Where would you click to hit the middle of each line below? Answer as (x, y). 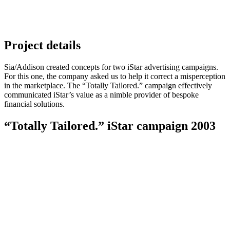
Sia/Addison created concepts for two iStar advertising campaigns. (111, 67)
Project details (42, 45)
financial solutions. (34, 104)
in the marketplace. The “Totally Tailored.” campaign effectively (108, 86)
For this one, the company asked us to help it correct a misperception (115, 76)
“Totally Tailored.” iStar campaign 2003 (110, 126)
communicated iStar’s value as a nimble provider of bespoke (101, 95)
